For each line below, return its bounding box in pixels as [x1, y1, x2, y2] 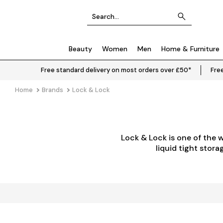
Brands [42, 86, 63, 94]
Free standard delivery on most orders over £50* [41, 66, 191, 74]
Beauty [69, 44, 92, 53]
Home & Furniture [161, 44, 220, 53]
